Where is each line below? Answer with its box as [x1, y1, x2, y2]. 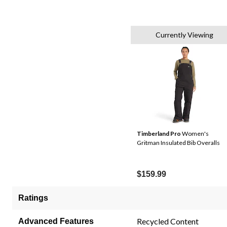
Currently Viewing [155, 30, 213, 39]
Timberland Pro [137, 130, 181, 137]
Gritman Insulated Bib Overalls [137, 139, 220, 146]
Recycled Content [137, 216, 199, 226]
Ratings [18, 194, 48, 202]
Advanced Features [18, 217, 94, 225]
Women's [181, 130, 209, 137]
